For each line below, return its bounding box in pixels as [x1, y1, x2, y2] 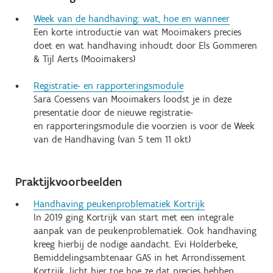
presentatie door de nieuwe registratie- [34, 107, 193, 118]
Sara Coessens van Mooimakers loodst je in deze [34, 93, 232, 105]
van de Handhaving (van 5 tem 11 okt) [34, 133, 191, 145]
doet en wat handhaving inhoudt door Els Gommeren [34, 40, 257, 51]
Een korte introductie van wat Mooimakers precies [34, 26, 241, 38]
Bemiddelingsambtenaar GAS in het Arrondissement [34, 252, 246, 263]
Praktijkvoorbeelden [15, 174, 122, 189]
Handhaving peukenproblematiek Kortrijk [34, 198, 205, 210]
